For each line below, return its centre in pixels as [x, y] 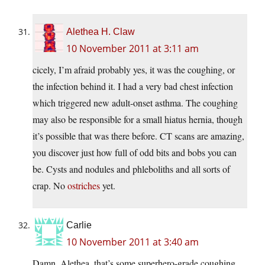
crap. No [50, 186]
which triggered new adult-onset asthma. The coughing [135, 103]
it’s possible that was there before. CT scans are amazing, [138, 136]
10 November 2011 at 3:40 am [132, 242]
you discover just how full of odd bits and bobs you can [135, 153]
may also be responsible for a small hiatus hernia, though [138, 119]
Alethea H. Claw [101, 32]
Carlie [79, 225]
